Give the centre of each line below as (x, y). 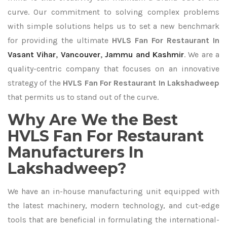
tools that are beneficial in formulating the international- (113, 220)
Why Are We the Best (93, 120)
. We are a (201, 54)
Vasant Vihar (32, 54)
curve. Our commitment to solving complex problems (113, 12)
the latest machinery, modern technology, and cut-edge (113, 205)
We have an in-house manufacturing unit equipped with (113, 191)
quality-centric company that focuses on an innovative (113, 69)
